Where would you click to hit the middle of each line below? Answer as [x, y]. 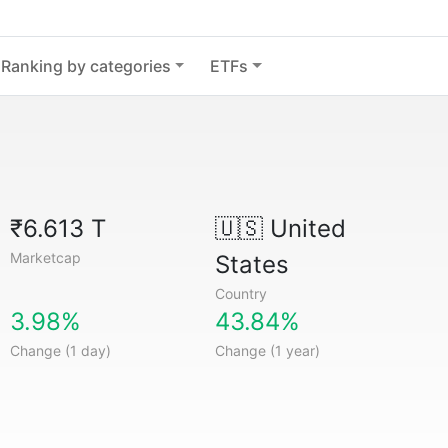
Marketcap [46, 257]
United [304, 228]
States [251, 264]
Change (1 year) [267, 350]
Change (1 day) [61, 350]
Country [240, 293]
